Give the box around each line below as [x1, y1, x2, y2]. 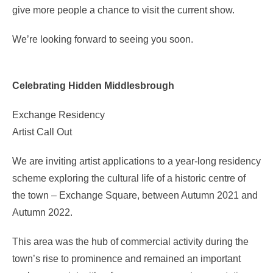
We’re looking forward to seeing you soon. [12, 34, 193, 44]
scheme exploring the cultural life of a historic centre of [12, 172, 246, 183]
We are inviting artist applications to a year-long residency [12, 155, 261, 166]
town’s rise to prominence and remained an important [12, 253, 241, 264]
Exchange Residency [12, 109, 105, 120]
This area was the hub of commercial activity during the [12, 236, 249, 247]
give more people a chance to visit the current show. [12, 4, 235, 15]
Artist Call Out [12, 126, 72, 137]
